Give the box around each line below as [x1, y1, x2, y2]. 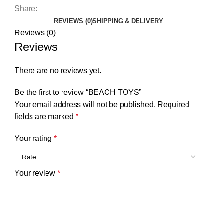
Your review [15, 169, 57, 178]
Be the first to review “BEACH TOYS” [15, 88, 141, 97]
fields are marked [15, 112, 76, 121]
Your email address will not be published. [15, 100, 155, 109]
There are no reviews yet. [15, 66, 101, 75]
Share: [15, 4, 37, 13]
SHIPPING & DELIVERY [93, 17, 163, 25]
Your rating [15, 134, 54, 143]
